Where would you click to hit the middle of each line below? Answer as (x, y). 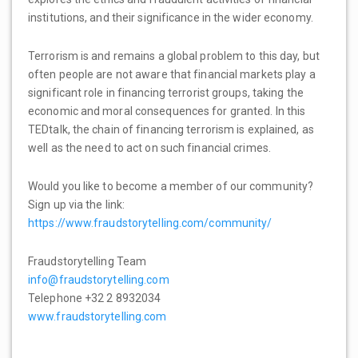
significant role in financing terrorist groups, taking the (166, 92)
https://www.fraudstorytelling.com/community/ (151, 223)
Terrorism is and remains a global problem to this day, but (174, 56)
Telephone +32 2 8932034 (95, 298)
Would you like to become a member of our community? (171, 186)
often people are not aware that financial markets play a (172, 74)
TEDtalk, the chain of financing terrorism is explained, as (171, 129)
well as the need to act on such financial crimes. (149, 147)
